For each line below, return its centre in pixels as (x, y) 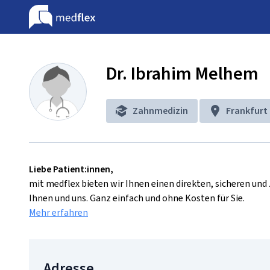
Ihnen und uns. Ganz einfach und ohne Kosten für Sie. (137, 198)
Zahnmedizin (160, 111)
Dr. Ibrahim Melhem (182, 74)
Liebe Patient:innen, (71, 169)
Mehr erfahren (58, 212)
